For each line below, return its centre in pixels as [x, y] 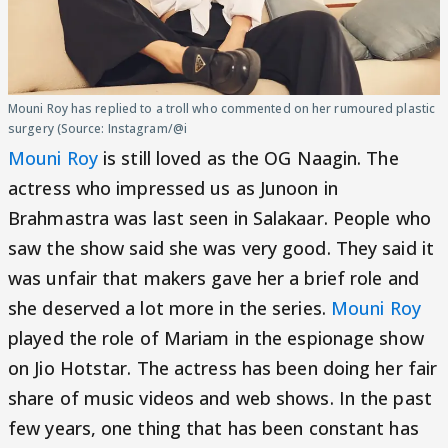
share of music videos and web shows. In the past [220, 398]
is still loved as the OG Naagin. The [248, 158]
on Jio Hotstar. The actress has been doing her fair [223, 368]
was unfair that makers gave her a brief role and [213, 278]
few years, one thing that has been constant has [213, 428]
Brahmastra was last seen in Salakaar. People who [219, 218]
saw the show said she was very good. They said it [221, 248]
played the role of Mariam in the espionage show [216, 338]
